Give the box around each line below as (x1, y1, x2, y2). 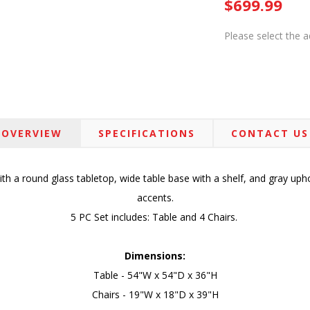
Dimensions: (125, 249, 185, 262)
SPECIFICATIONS (98, 127, 195, 140)
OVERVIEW (1, 127, 62, 140)
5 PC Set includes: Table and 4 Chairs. (70, 210, 240, 224)
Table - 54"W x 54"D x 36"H (93, 268, 217, 282)
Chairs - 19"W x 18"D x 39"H (91, 288, 219, 301)
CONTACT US (231, 127, 309, 140)
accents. (136, 191, 174, 204)
